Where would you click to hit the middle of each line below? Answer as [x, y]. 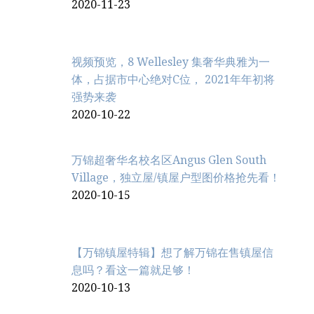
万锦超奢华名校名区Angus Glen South [169, 160]
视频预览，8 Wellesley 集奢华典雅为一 [171, 62]
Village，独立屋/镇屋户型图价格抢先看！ [176, 177]
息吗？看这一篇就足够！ [133, 270]
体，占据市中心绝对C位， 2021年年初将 [173, 79]
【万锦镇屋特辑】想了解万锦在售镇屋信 [172, 252]
